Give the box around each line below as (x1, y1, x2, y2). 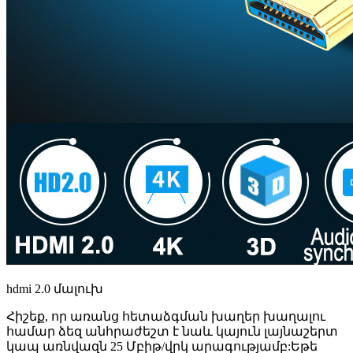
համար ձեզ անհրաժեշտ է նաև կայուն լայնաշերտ (6, 324, 338, 338)
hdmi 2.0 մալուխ (6, 281, 103, 295)
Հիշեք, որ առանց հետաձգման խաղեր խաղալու (6, 309, 325, 323)
